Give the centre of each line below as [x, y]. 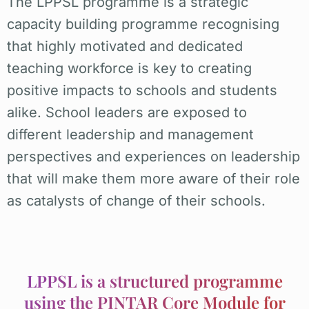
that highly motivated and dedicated [125, 46]
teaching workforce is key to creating [129, 68]
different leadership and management [130, 134]
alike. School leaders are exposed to [127, 112]
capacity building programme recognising [143, 24]
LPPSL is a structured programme [154, 280]
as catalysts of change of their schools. [136, 200]
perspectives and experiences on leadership [153, 156]
